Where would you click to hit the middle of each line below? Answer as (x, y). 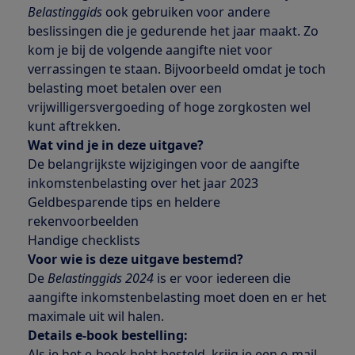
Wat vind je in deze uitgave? (119, 145)
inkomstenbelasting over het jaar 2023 (143, 183)
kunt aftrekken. (75, 126)
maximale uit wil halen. (95, 317)
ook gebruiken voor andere (186, 12)
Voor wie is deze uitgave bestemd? (135, 260)
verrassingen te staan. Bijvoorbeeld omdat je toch (176, 69)
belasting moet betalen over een (124, 88)
